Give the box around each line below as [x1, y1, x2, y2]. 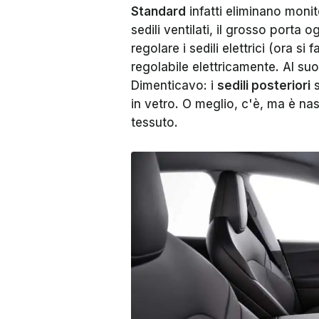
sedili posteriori [217, 78, 310, 93]
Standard [131, 4, 186, 19]
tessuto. [131, 115, 178, 130]
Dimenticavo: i [131, 78, 217, 93]
